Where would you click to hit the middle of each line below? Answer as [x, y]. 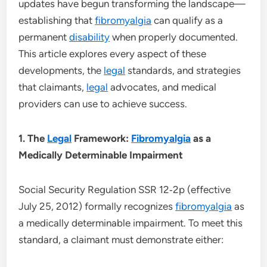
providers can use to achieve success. [103, 103]
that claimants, [53, 87]
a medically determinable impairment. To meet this [131, 223]
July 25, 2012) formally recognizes [97, 206]
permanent [44, 37]
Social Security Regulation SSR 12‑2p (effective [125, 189]
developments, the [61, 70]
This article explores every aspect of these [113, 53]
